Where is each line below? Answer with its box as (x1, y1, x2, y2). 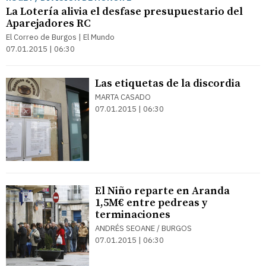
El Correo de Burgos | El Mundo (6, 32, 115, 42)
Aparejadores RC (6, 17, 91, 30)
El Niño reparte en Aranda (95, 184, 230, 198)
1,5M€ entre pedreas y (95, 196, 207, 210)
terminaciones (95, 208, 170, 221)
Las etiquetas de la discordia (95, 77, 240, 90)
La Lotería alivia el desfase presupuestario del (6, 5, 243, 18)
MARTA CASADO (95, 92, 151, 102)
